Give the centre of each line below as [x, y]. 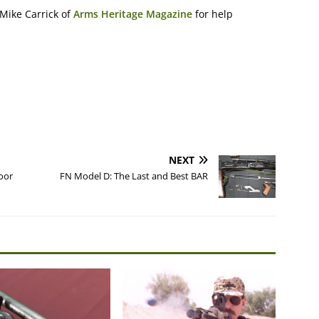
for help [213, 14]
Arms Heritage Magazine [133, 14]
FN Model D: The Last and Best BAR [134, 176]
